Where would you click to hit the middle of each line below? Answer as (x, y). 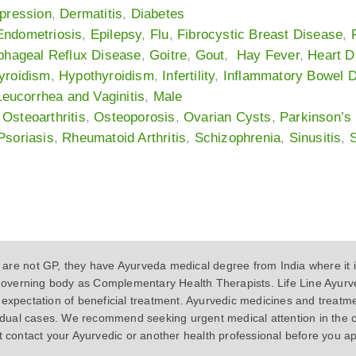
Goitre (168, 56)
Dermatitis (91, 14)
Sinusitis (315, 138)
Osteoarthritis (44, 118)
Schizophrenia (238, 138)
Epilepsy (116, 35)
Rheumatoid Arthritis (124, 138)
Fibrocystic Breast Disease (260, 35)
